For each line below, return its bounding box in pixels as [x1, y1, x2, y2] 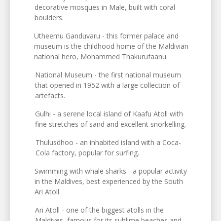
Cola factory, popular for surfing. [36, 147, 140, 157]
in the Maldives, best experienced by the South [35, 176, 184, 186]
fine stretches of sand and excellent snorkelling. [35, 119, 186, 129]
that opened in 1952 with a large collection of [35, 80, 180, 90]
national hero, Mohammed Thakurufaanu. [34, 51, 168, 61]
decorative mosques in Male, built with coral [35, 2, 176, 12]
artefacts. [35, 90, 65, 100]
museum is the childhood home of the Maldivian [34, 41, 188, 51]
